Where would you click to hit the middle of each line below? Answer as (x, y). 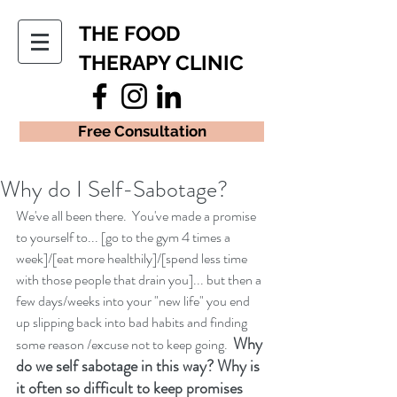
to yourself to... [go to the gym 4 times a (125, 237)
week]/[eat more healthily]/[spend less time (133, 258)
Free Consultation (142, 131)
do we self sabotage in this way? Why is (140, 366)
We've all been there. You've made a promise (137, 216)
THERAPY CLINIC (161, 62)
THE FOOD (129, 33)
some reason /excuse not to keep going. (125, 344)
